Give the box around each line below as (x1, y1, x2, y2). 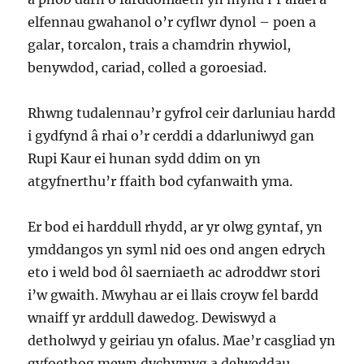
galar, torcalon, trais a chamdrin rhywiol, (28, 37, 292, 53)
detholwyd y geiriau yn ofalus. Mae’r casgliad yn (28, 332, 336, 349)
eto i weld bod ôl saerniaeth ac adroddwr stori (28, 264, 321, 280)
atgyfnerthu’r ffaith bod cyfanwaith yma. (28, 173, 293, 189)
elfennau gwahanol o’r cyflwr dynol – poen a (28, 14, 317, 30)
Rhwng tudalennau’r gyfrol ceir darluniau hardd (28, 105, 336, 121)
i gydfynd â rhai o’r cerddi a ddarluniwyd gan (28, 128, 315, 144)
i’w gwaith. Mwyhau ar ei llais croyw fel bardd (28, 287, 319, 303)
